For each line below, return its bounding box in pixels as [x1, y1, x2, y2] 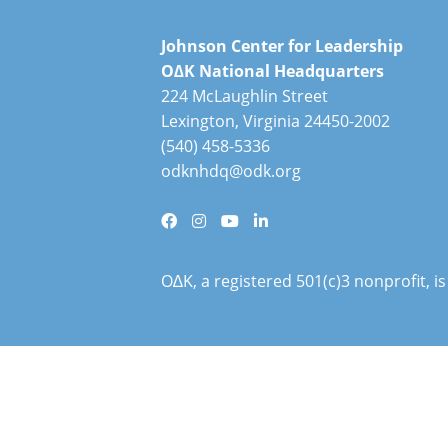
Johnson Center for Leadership [161, 35, 404, 58]
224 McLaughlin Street [161, 85, 329, 108]
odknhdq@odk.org [161, 160, 302, 183]
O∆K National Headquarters [161, 60, 385, 83]
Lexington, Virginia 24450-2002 [161, 110, 391, 133]
